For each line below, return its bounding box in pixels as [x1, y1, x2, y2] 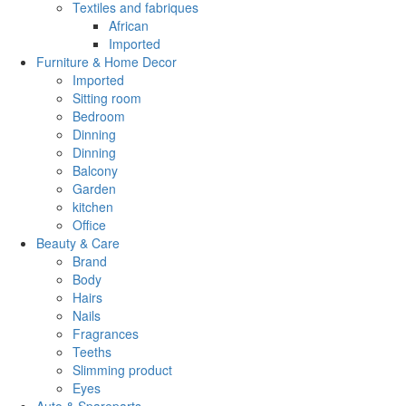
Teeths [72, 342, 111, 361]
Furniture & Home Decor [36, 52, 177, 71]
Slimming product [72, 360, 172, 379]
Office [72, 215, 106, 234]
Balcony [72, 160, 118, 179]
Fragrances [72, 324, 139, 343]
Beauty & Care [36, 233, 120, 252]
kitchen [72, 197, 113, 216]
